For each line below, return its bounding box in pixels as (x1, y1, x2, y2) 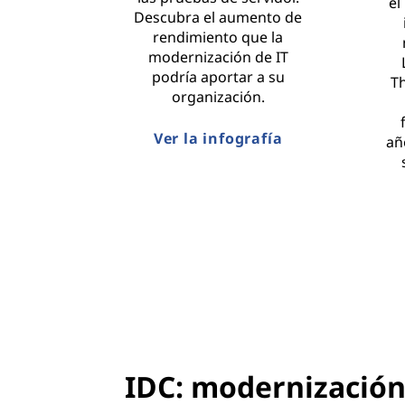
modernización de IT (147, 46, 288, 67)
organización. (171, 86, 265, 107)
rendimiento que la (153, 26, 284, 47)
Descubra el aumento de (134, 6, 303, 27)
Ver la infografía (153, 127, 283, 148)
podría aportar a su (151, 66, 285, 87)
